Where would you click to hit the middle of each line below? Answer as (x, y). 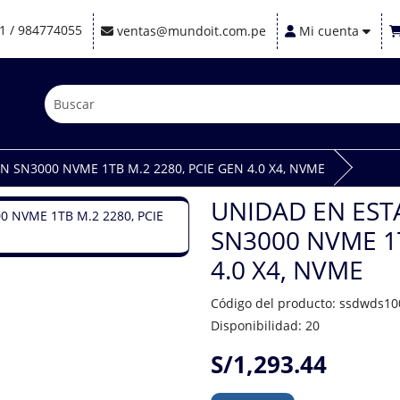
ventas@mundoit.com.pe (192, 31)
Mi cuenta (329, 31)
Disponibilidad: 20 (265, 325)
